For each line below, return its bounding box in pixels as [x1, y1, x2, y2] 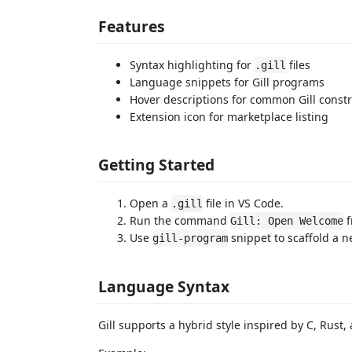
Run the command [130, 213, 230, 228]
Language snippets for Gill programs [130, 74, 324, 90]
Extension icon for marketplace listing [130, 108, 328, 124]
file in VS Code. [203, 196, 284, 211]
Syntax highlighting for [130, 57, 255, 72]
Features [98, 15, 165, 37]
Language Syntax [98, 275, 229, 297]
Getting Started [98, 154, 214, 175]
